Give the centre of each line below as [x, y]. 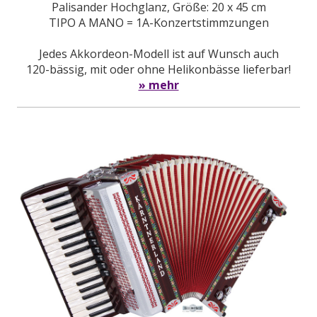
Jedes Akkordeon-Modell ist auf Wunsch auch [158, 54]
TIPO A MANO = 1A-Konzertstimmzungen [158, 23]
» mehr [158, 85]
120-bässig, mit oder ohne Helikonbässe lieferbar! [158, 70]
